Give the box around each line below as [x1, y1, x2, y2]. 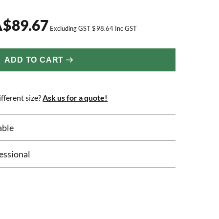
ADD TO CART [4, 55, 64, 64]
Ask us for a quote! [43, 92, 108, 102]
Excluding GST [50, 24, 92, 32]
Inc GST [113, 24, 137, 32]
